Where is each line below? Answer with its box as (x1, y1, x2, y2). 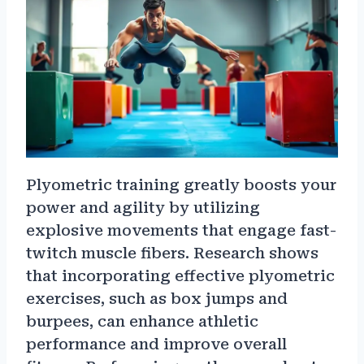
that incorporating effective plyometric (26, 267, 335, 285)
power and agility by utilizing (26, 199, 260, 217)
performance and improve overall (26, 336, 287, 353)
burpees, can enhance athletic (26, 313, 258, 331)
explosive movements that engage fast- (26, 222, 336, 240)
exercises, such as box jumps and (26, 290, 288, 308)
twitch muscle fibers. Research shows (26, 245, 318, 262)
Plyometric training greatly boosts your (26, 176, 336, 194)
